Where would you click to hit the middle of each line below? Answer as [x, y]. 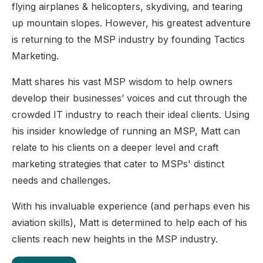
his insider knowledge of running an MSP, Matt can [126, 131]
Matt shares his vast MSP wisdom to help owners [122, 82]
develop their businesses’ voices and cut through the [129, 98]
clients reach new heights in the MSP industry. [115, 239]
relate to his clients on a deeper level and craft [115, 148]
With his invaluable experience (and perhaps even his [131, 206]
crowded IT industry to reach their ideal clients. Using [131, 115]
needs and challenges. [61, 181]
